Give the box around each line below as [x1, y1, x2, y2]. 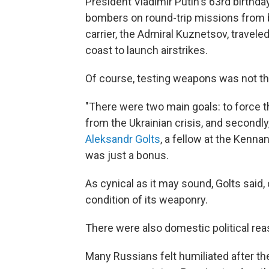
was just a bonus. [85, 149, 169, 162]
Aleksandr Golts [85, 133, 160, 146]
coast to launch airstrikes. [85, 44, 208, 57]
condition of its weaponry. [85, 193, 208, 207]
